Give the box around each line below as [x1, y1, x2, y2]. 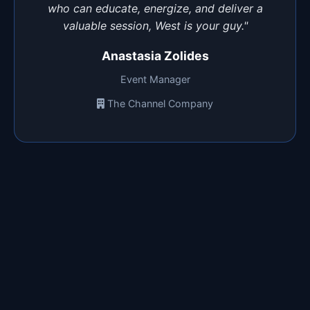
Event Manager [120, 73, 190, 85]
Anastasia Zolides [101, 48, 209, 63]
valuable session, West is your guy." [62, 18, 248, 33]
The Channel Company [107, 97, 213, 109]
